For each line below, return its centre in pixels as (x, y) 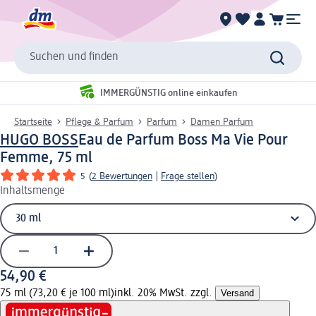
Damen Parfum (222, 122)
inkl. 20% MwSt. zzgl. (165, 293)
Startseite (33, 122)
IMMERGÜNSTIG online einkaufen (169, 93)
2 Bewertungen (122, 176)
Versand (237, 293)
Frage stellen (188, 176)
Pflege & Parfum (99, 122)
